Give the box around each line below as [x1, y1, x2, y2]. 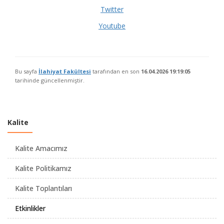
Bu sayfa [15, 67, 38, 75]
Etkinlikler [15, 203, 45, 213]
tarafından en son [91, 67, 141, 75]
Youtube [98, 21, 125, 30]
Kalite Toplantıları [15, 183, 72, 193]
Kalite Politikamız [15, 163, 71, 173]
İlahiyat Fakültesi [38, 67, 91, 75]
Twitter [100, 4, 123, 14]
